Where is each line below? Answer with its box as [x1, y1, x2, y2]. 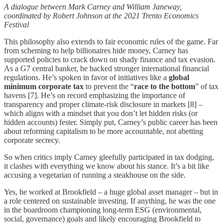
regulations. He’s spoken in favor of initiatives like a [4, 73, 169, 82]
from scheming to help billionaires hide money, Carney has [4, 46, 188, 55]
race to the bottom [134, 82, 195, 91]
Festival [4, 20, 29, 29]
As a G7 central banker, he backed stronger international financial [4, 64, 209, 73]
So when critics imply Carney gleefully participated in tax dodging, [4, 152, 214, 161]
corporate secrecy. [4, 135, 60, 144]
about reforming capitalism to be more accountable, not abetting [4, 126, 203, 135]
